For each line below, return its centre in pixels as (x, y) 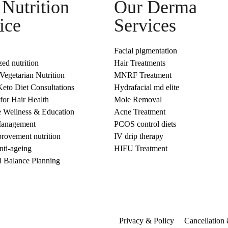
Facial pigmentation (146, 51)
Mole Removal (138, 99)
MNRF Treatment (143, 75)
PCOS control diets (145, 124)
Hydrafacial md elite (147, 87)
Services (145, 25)
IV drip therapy (139, 136)
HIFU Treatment (141, 148)
